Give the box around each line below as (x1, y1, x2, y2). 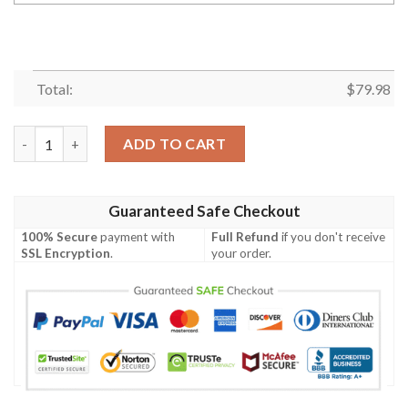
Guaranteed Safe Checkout (107, 201, 301, 220)
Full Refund (211, 229, 280, 244)
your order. (211, 245, 272, 260)
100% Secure (21, 229, 98, 244)
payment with (97, 229, 176, 244)
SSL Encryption (21, 245, 111, 260)
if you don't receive (279, 229, 386, 244)
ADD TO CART (123, 135, 227, 152)
